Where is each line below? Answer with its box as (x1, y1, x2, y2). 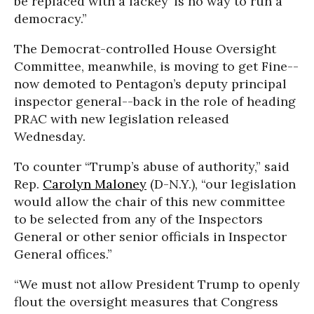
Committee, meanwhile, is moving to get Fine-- (14, 58, 299, 75)
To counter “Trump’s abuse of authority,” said (14, 158, 289, 175)
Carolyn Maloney (43, 176, 146, 193)
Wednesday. (14, 128, 86, 145)
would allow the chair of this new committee (14, 193, 285, 210)
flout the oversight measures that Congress (14, 294, 278, 310)
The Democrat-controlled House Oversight (14, 41, 276, 57)
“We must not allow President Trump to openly (14, 276, 300, 293)
